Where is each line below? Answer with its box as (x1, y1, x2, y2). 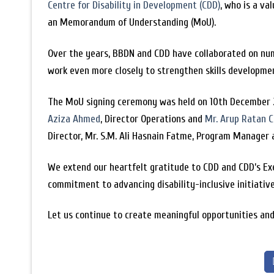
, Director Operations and (100, 112, 206, 125)
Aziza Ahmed (48, 112, 101, 125)
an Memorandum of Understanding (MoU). (48, 15, 217, 29)
